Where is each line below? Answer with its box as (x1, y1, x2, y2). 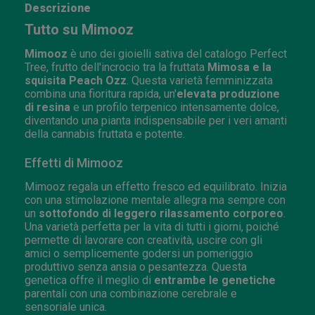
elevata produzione (176, 86, 280, 101)
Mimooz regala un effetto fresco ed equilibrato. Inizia (25, 179, 287, 193)
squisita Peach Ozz (25, 73, 127, 87)
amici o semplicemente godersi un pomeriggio (25, 246, 253, 260)
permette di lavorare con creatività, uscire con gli (25, 233, 262, 247)
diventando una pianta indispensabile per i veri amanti (25, 113, 287, 127)
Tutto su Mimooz (25, 20, 134, 38)
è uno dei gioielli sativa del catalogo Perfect (67, 46, 287, 60)
